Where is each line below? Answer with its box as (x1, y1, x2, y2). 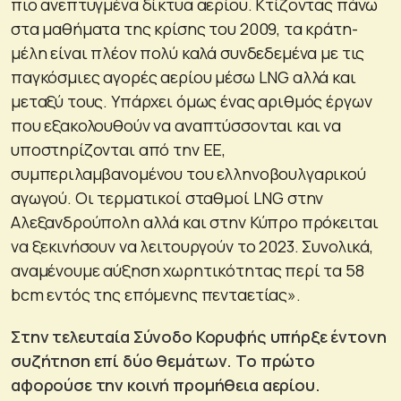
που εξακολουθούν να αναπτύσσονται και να (11, 115, 341, 137)
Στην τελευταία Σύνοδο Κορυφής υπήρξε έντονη (11, 326, 387, 348)
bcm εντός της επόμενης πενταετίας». (11, 284, 301, 306)
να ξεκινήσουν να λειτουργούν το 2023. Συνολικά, (11, 235, 373, 258)
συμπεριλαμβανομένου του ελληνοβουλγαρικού (11, 163, 366, 185)
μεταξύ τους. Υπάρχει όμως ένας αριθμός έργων (11, 90, 372, 113)
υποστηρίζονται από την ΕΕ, (11, 139, 226, 161)
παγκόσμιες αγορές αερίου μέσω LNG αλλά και (11, 66, 356, 89)
